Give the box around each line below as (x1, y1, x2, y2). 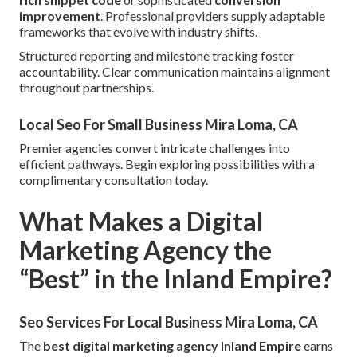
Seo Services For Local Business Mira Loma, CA (19, 313, 318, 331)
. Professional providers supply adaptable (100, 8, 325, 24)
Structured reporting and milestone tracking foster (19, 48, 294, 64)
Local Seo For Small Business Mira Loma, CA (19, 116, 298, 134)
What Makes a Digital (19, 206, 263, 237)
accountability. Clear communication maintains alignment (19, 64, 330, 80)
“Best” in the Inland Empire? (19, 263, 332, 295)
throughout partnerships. (19, 80, 154, 96)
